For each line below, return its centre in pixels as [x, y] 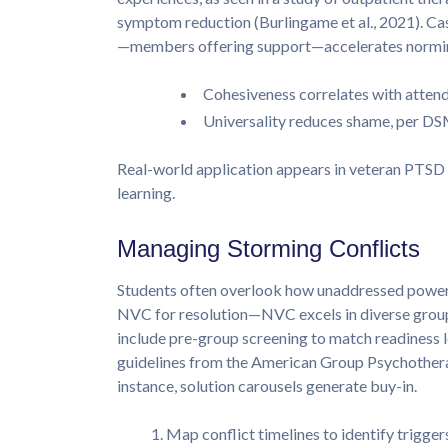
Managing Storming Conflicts [268, 248]
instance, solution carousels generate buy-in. [267, 385]
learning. [146, 192]
